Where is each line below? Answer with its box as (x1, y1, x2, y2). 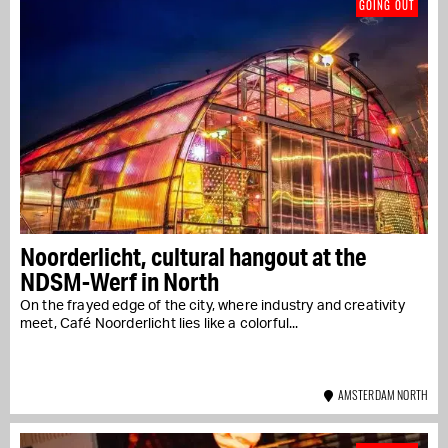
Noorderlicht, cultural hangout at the (20, 240, 366, 272)
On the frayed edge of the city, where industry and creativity (20, 298, 405, 313)
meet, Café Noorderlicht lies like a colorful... (20, 316, 299, 331)
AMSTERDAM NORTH (333, 385, 428, 403)
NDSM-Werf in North (20, 265, 219, 297)
